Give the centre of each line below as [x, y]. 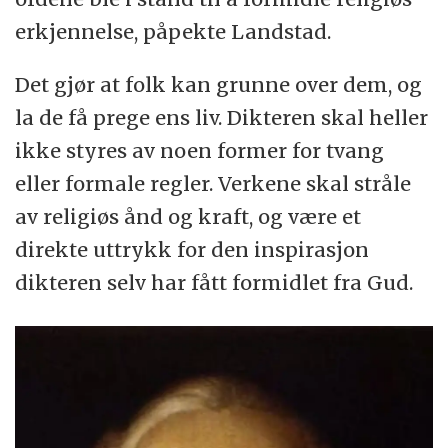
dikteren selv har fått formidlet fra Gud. [214, 282]
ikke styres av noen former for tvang [200, 150]
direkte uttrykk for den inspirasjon [192, 249]
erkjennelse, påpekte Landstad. [173, 31]
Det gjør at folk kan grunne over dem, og [219, 84]
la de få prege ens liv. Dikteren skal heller [222, 117]
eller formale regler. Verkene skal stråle [213, 183]
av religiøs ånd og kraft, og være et [188, 216]
